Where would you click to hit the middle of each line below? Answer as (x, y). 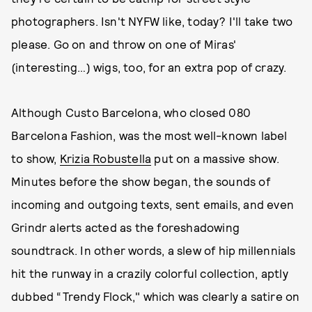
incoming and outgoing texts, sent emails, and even (153, 204)
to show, (36, 158)
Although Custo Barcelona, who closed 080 (131, 112)
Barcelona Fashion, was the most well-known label (149, 135)
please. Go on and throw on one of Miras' (124, 44)
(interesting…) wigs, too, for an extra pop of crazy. (149, 67)
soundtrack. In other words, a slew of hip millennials (154, 250)
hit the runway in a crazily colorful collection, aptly (150, 273)
